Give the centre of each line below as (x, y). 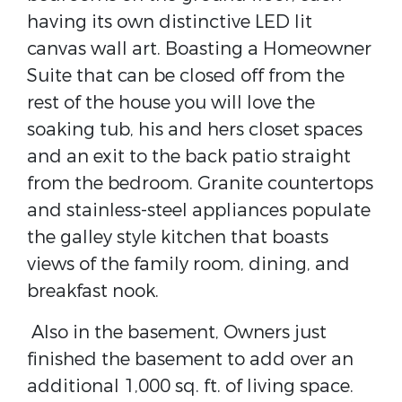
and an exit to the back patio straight (189, 157)
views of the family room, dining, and (188, 264)
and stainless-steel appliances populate (199, 210)
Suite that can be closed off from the (186, 76)
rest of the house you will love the (171, 103)
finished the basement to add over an (190, 359)
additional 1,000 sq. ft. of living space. (192, 386)
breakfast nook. (93, 291)
